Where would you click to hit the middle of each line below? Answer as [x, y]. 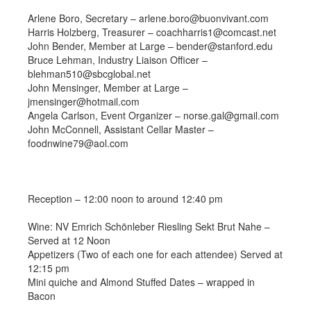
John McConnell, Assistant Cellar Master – [121, 129]
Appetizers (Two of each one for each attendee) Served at [155, 254]
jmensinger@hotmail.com [84, 101]
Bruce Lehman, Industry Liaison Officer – [118, 60]
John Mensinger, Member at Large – [108, 87]
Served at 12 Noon [69, 240]
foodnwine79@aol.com [78, 143]
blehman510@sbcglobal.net [89, 74]
